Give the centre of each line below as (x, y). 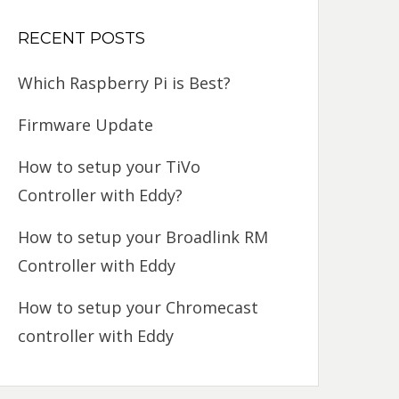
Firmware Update (86, 125)
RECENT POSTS (82, 38)
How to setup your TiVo (110, 167)
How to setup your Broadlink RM (143, 237)
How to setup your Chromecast (138, 307)
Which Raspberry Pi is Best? (125, 83)
